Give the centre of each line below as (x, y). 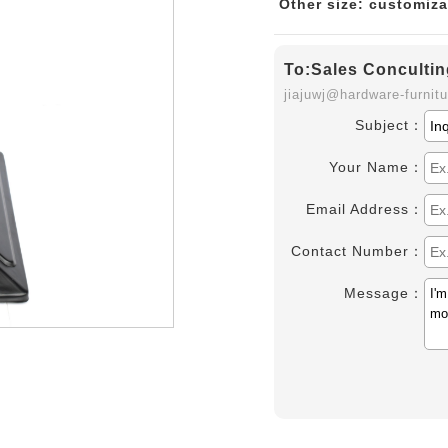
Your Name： (376, 167)
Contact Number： (357, 251)
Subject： (389, 125)
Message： (384, 293)
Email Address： (365, 209)
